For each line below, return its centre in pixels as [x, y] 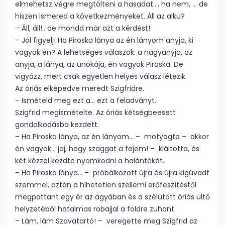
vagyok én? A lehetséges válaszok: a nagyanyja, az [104, 52]
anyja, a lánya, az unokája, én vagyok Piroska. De [99, 64]
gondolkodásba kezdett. [57, 125]
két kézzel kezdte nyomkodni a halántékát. [90, 161]
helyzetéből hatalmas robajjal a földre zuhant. [95, 209]
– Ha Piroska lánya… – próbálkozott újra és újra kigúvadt [112, 173]
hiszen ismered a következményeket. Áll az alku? [100, 16]
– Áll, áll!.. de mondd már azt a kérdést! [83, 28]
